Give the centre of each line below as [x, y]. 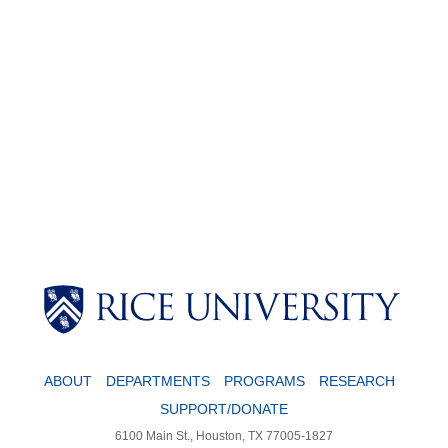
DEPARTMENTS [157, 380]
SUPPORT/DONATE [224, 408]
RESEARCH [356, 380]
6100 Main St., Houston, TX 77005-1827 [224, 435]
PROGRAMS [264, 380]
